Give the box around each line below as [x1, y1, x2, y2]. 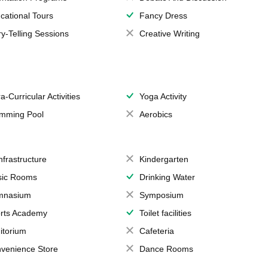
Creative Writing [139, 29, 200, 38]
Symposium [139, 190, 184, 200]
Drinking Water [139, 172, 195, 182]
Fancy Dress [139, 11, 187, 20]
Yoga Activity [139, 92, 187, 101]
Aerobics [139, 109, 172, 119]
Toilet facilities [139, 208, 191, 218]
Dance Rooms [139, 244, 193, 254]
